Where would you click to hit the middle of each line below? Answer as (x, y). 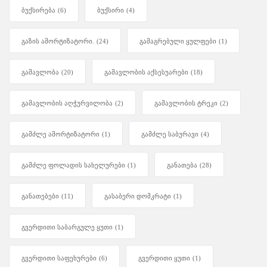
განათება (182, 165)
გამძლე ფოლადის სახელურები (73, 165)
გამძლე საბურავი (170, 134)
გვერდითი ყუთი (164, 258)
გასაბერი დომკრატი (138, 196)
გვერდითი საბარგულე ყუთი (67, 227)
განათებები (40, 196)
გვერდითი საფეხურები (59, 258)
